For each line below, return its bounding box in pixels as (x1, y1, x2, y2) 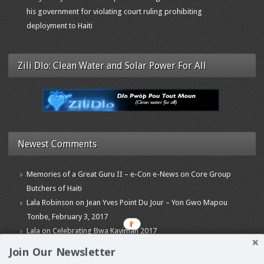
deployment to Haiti (27, 21, 93, 30)
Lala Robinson (27, 197, 74, 207)
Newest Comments (18, 138, 97, 150)
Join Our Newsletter (8, 245, 116, 260)
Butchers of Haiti (27, 183, 82, 193)
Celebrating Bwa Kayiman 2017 (52, 226, 157, 235)
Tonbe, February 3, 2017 (27, 212, 108, 221)
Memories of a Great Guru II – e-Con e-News (27, 169, 179, 179)
